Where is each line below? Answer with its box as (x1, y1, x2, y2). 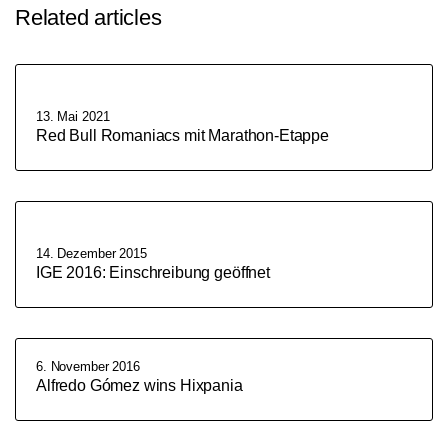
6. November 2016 (36, 359, 140, 374)
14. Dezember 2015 (36, 246, 147, 261)
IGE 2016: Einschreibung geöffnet (36, 264, 270, 281)
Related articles (15, 5, 162, 30)
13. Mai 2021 (36, 109, 110, 124)
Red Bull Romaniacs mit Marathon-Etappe (36, 127, 329, 144)
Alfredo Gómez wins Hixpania (36, 377, 243, 394)
